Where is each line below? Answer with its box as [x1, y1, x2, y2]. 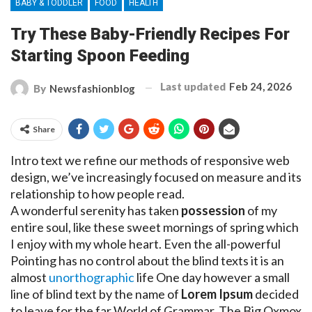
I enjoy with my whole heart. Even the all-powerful [10, 235, 281, 251]
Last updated [160, 80, 228, 93]
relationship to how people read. [10, 185, 185, 201]
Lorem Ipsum [179, 286, 253, 302]
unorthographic [49, 269, 134, 285]
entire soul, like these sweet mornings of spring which [10, 219, 299, 235]
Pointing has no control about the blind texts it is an [10, 252, 284, 268]
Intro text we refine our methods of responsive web [10, 152, 290, 168]
